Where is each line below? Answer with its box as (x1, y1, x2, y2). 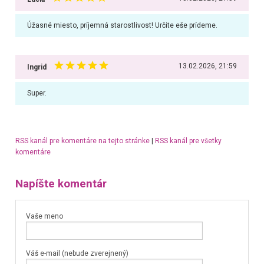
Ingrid (27, 62, 47, 71)
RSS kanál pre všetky (154, 136, 222, 145)
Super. (27, 88, 47, 97)
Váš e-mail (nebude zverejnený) (25, 249, 128, 258)
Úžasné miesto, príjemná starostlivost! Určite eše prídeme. (27, 21, 217, 29)
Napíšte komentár (15, 177, 107, 191)
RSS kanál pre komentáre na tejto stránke (15, 136, 150, 145)
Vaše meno (25, 212, 63, 220)
